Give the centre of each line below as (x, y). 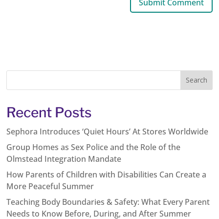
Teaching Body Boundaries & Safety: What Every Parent (108, 202)
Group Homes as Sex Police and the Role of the (94, 147)
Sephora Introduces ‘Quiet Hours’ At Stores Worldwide (108, 131)
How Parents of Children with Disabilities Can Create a (107, 174)
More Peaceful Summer (50, 186)
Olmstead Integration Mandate (64, 159)
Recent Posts (49, 112)
